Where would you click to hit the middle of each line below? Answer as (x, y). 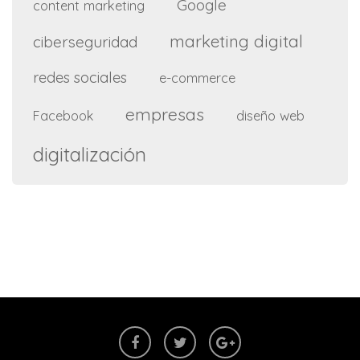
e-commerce (197, 78)
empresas (165, 115)
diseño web (270, 116)
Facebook (63, 116)
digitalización (90, 155)
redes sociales (80, 78)
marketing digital (236, 41)
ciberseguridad (85, 42)
